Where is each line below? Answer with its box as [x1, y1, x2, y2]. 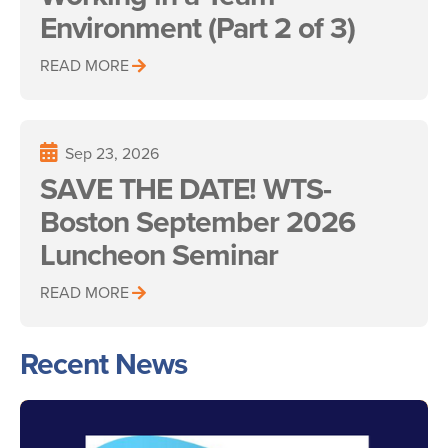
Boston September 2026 [40, 200, 355, 243]
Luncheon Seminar [40, 233, 278, 276]
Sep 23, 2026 [65, 142, 159, 164]
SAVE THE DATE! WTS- [40, 167, 331, 210]
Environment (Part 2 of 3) [40, 6, 355, 49]
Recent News [20, 342, 187, 385]
